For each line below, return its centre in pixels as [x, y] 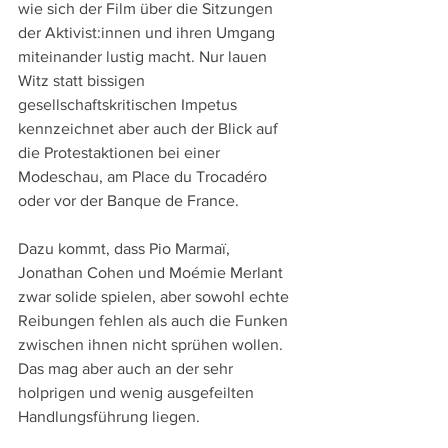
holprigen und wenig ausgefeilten [138, 392]
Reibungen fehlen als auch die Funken [155, 320]
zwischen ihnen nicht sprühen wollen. [152, 344]
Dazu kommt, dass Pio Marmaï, [126, 248]
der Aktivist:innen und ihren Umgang [148, 32]
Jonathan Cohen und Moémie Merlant [152, 272]
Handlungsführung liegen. [109, 416]
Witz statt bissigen [83, 80]
